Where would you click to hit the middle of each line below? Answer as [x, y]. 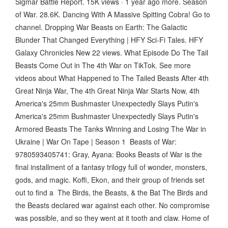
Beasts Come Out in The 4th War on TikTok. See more [103, 65]
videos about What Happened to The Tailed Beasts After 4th [112, 78]
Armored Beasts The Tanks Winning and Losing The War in [111, 129]
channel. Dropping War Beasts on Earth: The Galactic [101, 27]
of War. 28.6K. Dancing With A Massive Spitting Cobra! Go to [113, 14]
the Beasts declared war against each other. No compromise [112, 205]
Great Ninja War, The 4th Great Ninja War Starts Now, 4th [108, 90]
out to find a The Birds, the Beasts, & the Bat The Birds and [111, 192]
